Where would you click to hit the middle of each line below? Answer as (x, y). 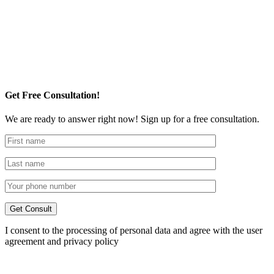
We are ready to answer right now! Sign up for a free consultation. (132, 119)
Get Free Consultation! (52, 95)
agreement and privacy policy (62, 242)
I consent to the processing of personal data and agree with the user (134, 231)
